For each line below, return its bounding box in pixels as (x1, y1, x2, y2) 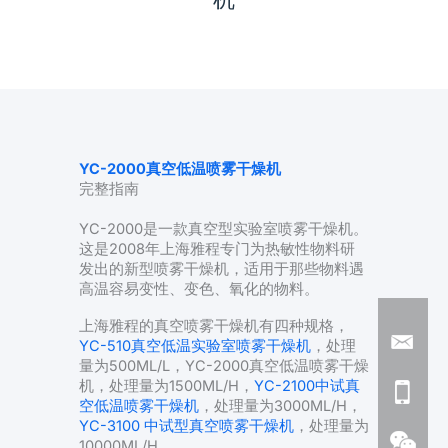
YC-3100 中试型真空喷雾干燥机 (79, 417, 294, 436)
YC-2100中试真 (254, 377, 360, 396)
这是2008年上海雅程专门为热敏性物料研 (79, 239, 355, 258)
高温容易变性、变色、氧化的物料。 (79, 279, 319, 298)
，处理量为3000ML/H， (199, 397, 362, 416)
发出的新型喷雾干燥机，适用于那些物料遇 (79, 259, 364, 278)
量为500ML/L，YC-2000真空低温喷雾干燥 (79, 357, 369, 376)
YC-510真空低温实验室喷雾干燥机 (79, 337, 311, 356)
